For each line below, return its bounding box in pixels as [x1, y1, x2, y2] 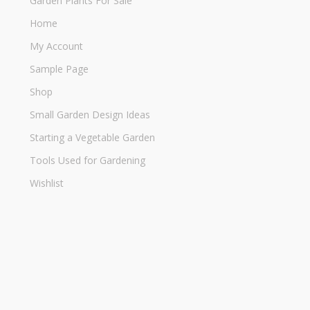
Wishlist [30, 176, 64, 190]
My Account [30, 39, 83, 53]
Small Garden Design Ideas [30, 107, 150, 121]
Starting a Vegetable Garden [30, 130, 155, 144]
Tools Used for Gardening [30, 153, 145, 167]
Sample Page [30, 62, 89, 75]
